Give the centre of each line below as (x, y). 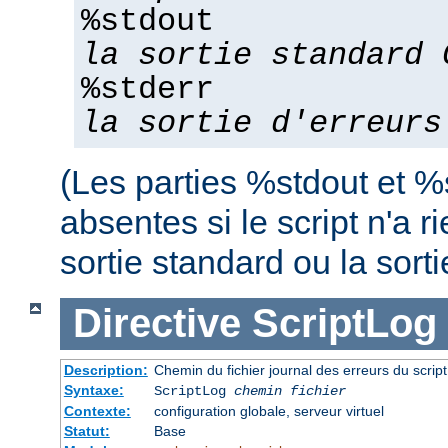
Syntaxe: (93, 389)
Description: (105, 369)
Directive (156, 323)
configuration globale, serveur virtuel (268, 410)
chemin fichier (289, 390)
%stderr (147, 90)
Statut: (86, 430)
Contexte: (97, 410)
